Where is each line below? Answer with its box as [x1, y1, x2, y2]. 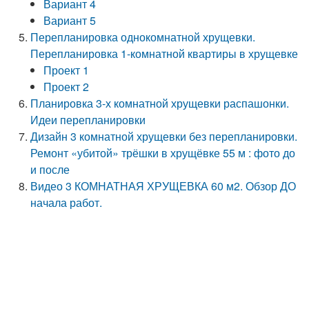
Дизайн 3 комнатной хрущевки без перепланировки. [30, 128, 298, 144]
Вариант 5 [43, 12, 97, 28]
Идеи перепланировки [30, 112, 146, 128]
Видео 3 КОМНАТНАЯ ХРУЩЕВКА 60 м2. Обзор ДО [30, 178, 297, 194]
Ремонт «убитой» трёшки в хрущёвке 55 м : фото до [30, 145, 296, 161]
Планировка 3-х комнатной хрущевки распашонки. [30, 95, 290, 111]
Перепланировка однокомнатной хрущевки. [30, 29, 256, 45]
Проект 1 [43, 62, 90, 78]
